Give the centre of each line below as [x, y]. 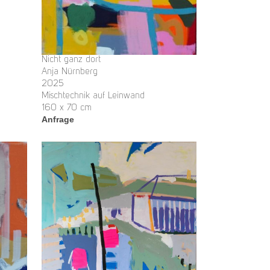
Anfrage [58, 120]
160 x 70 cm [67, 108]
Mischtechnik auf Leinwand [93, 96]
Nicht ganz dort [71, 60]
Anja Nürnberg [70, 72]
